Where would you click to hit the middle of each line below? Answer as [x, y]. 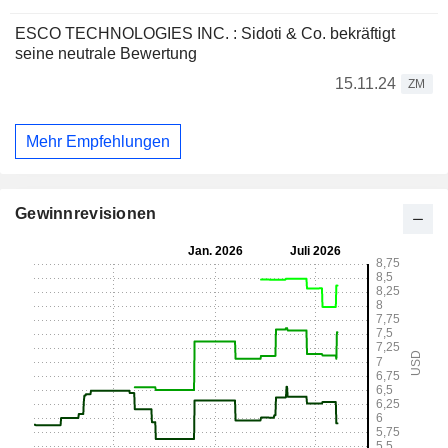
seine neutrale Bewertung [106, 54]
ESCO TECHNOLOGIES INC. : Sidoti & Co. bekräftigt [205, 34]
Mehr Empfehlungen [98, 141]
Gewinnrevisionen [86, 214]
